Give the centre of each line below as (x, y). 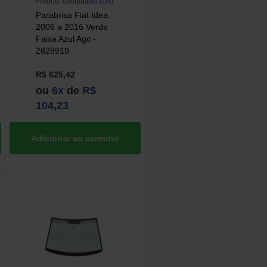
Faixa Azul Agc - (66, 39)
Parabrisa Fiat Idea (72, 15)
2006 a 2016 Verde (72, 27)
